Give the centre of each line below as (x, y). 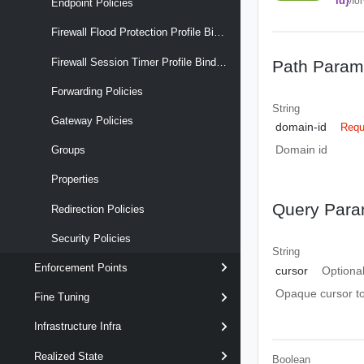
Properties (75, 180)
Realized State (69, 356)
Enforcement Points (81, 267)
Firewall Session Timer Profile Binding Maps (221, 62)
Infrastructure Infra (78, 327)
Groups (68, 150)
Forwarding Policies (97, 91)
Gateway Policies (92, 121)
